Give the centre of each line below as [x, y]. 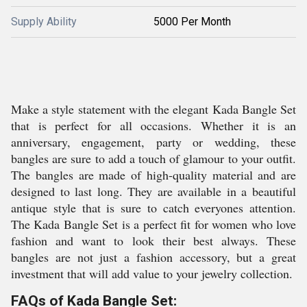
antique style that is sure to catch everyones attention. [153, 208]
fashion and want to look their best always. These [153, 241]
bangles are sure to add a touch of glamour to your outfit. [153, 158]
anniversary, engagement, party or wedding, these [153, 142]
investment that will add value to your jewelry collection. [152, 273]
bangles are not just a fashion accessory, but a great [153, 257]
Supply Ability [44, 22]
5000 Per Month [192, 22]
